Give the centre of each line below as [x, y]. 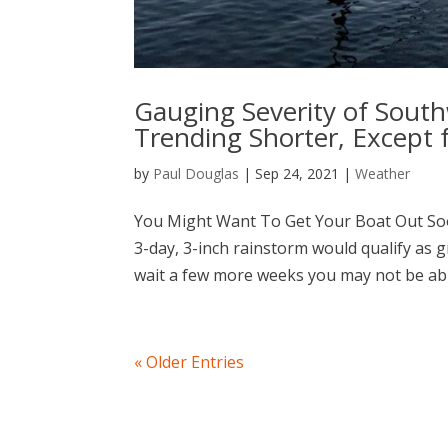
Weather [383, 173]
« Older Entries [189, 362]
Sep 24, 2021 [297, 173]
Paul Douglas [196, 173]
